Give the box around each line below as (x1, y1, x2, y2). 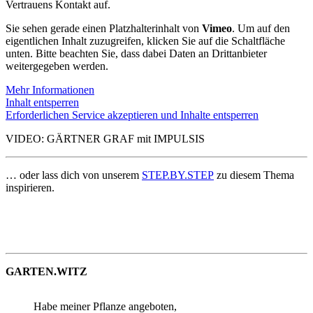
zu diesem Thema (214, 168, 294, 181)
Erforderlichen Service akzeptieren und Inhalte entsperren (6, 108, 259, 121)
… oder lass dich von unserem (6, 168, 142, 181)
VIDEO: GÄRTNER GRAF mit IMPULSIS (6, 132, 205, 145)
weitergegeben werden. (6, 59, 108, 72)
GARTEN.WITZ (6, 265, 87, 277)
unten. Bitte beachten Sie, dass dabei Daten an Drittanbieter (6, 47, 267, 59)
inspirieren (6, 181, 52, 194)
